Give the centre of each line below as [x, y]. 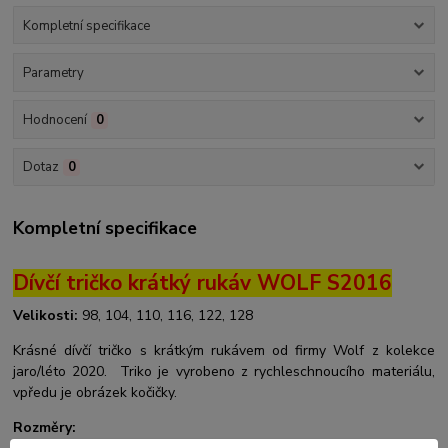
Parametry [53, 72]
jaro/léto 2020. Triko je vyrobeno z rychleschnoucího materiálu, [224, 372]
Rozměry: [45, 428]
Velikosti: [46, 316]
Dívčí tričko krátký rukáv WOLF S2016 [203, 283]
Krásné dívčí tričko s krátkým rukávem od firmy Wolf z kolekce [224, 351]
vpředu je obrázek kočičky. [95, 393]
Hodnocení [54, 120]
